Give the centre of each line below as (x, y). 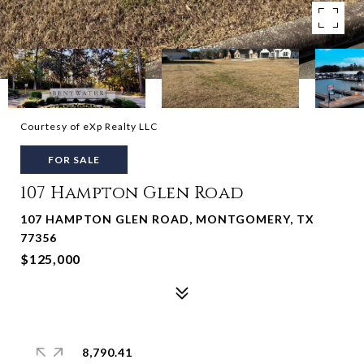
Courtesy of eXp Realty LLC (89, 126)
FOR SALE (74, 160)
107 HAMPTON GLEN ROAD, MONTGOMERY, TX (167, 219)
